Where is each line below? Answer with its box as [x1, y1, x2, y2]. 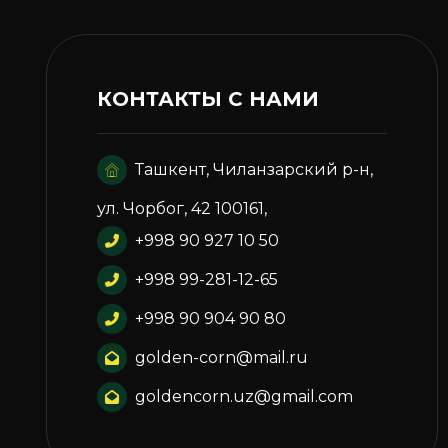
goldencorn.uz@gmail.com [134, 387, 353, 407]
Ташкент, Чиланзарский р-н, [134, 160, 373, 180]
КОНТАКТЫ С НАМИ [96, 87, 319, 112]
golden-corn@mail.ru [134, 348, 308, 368]
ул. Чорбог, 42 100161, [96, 199, 267, 219]
